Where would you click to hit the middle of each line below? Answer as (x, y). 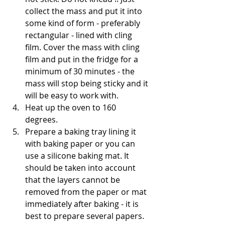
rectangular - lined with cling (80, 35)
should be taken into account (81, 167)
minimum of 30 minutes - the (81, 71)
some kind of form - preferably (84, 23)
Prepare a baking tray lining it (82, 131)
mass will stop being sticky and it (88, 83)
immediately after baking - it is (83, 204)
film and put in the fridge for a (83, 59)
